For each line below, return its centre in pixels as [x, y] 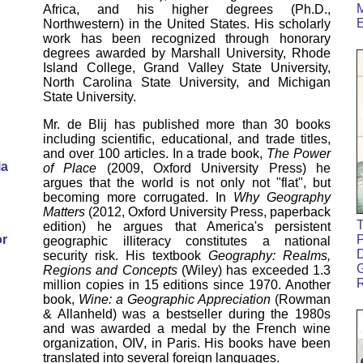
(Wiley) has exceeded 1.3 [254, 270]
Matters [64, 212]
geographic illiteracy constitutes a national [187, 241]
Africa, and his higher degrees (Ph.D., [187, 9]
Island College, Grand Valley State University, [187, 68]
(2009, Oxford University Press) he [214, 168]
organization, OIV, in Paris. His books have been [187, 343]
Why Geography [282, 197]
